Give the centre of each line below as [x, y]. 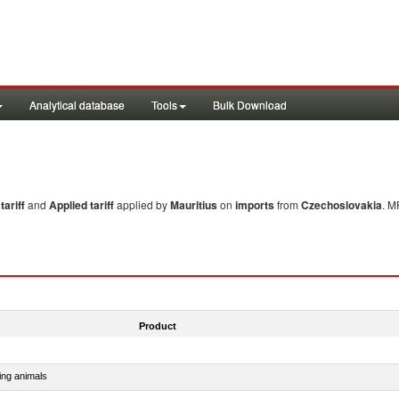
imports [255, 205]
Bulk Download [250, 105]
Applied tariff [83, 205]
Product [157, 326]
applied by [143, 204]
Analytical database [77, 105]
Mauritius [194, 205]
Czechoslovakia [342, 205]
